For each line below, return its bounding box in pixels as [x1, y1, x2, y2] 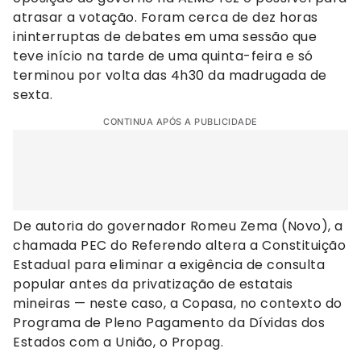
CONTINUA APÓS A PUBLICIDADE [103, 116, 258, 128]
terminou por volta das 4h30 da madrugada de [13, 66, 327, 85]
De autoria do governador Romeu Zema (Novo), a [13, 217, 343, 236]
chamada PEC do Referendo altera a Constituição [13, 236, 346, 255]
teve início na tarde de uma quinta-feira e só [13, 47, 313, 66]
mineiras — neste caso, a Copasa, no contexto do [13, 294, 342, 313]
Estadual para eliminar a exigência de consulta [13, 255, 325, 275]
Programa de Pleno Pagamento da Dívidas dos [13, 313, 325, 333]
